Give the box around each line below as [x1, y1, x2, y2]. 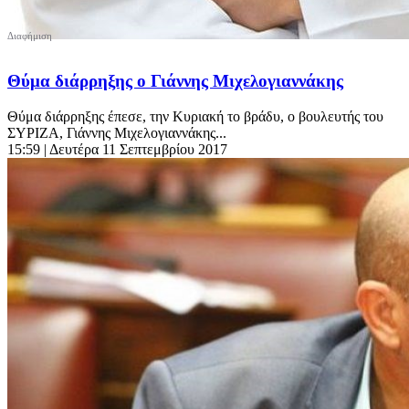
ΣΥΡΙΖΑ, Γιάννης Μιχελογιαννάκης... [7, 124, 226, 141]
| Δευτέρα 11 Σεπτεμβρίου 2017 [44, 141, 227, 157]
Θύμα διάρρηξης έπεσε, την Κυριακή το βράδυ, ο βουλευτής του [7, 108, 383, 124]
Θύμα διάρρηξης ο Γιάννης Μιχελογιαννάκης [7, 70, 343, 90]
